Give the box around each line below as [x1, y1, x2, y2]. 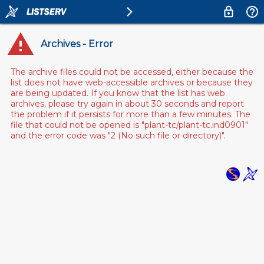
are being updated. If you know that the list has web [11, 88, 225, 98]
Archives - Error [41, 38, 113, 49]
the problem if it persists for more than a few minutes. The [11, 109, 250, 120]
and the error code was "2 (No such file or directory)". [11, 130, 226, 141]
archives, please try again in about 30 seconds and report [11, 98, 244, 109]
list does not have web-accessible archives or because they [11, 77, 253, 88]
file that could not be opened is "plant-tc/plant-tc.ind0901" [11, 120, 248, 130]
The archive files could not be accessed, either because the [11, 67, 253, 77]
